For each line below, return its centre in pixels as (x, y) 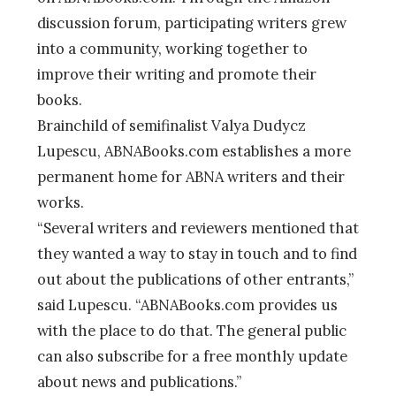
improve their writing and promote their (177, 74)
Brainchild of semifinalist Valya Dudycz (171, 125)
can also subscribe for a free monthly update (192, 356)
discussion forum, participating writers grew (192, 23)
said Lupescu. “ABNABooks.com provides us (187, 305)
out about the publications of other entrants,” (195, 279)
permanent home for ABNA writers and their (191, 176)
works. (61, 202)
